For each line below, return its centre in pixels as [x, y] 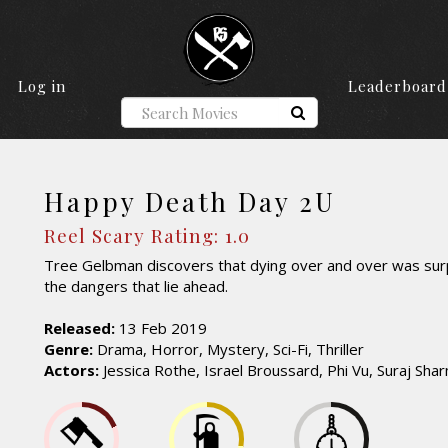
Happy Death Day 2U [190, 202]
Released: [79, 328]
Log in [41, 86]
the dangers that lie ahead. [136, 286]
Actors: [71, 370]
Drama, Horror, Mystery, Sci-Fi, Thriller [228, 349]
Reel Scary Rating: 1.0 [147, 234]
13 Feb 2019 [161, 328]
